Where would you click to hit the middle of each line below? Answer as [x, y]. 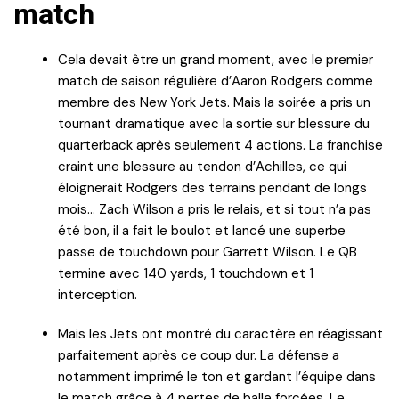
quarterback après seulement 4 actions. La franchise [220, 145]
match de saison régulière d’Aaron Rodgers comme [216, 81]
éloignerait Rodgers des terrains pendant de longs [212, 187]
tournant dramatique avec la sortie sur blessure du [214, 123]
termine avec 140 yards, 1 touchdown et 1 [186, 273]
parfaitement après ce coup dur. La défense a [199, 355]
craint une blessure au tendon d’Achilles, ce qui [202, 166]
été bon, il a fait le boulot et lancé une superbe [202, 230]
